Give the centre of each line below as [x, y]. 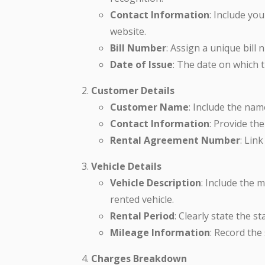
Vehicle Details [126, 166]
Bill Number [138, 48]
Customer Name [149, 107]
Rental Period [142, 216]
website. [128, 31]
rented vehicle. [142, 199]
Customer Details [133, 90]
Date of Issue [141, 64]
